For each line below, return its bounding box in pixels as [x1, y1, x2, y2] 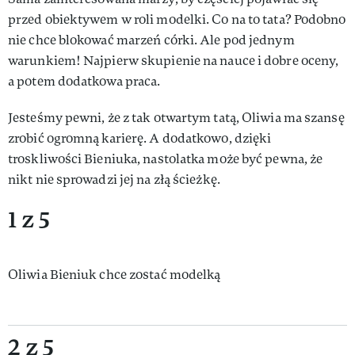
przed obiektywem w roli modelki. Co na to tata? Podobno [8, 10, 346, 28]
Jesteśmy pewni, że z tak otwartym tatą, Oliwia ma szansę [8, 109, 345, 126]
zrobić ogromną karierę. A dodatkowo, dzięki [8, 129, 272, 147]
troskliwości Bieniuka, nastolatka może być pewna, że [8, 150, 323, 167]
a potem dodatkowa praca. [8, 72, 161, 90]
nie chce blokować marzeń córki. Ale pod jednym [8, 31, 295, 48]
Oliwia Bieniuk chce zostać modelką [8, 265, 221, 283]
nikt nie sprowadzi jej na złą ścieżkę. [8, 170, 220, 188]
